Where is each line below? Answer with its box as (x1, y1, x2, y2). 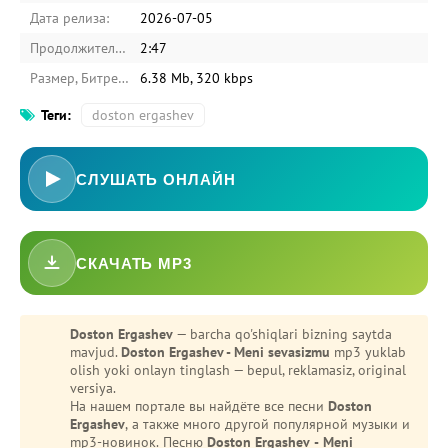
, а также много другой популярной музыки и (125, 415, 410, 433)
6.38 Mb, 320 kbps (140, 69, 253, 87)
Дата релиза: (30, 9, 109, 27)
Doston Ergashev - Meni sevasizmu (121, 343, 330, 361)
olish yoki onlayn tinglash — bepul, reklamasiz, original (70, 361, 406, 379)
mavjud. (70, 343, 121, 361)
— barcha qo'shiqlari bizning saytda (173, 325, 392, 343)
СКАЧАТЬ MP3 (76, 254, 192, 272)
